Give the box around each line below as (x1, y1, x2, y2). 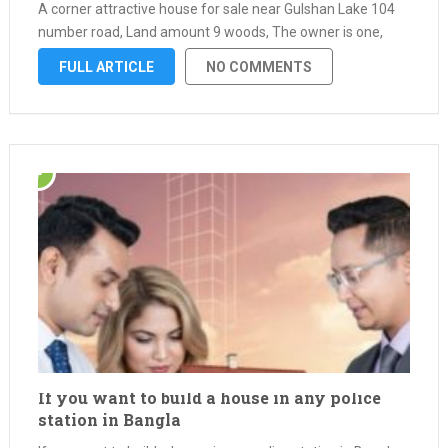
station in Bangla (37, 409, 181, 430)
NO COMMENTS (205, 59, 312, 75)
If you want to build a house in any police (37, 387, 381, 408)
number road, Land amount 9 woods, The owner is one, (37, 24, 383, 40)
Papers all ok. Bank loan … (37, 47, 198, 63)
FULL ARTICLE (58, 59, 154, 75)
